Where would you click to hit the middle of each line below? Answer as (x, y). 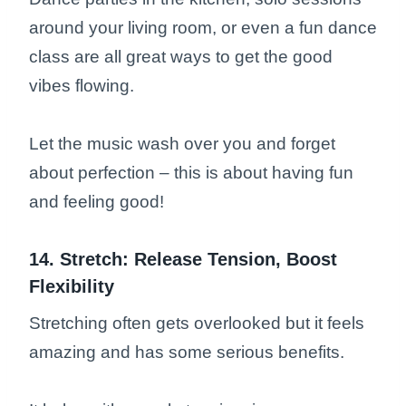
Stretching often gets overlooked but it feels (197, 324)
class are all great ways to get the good (181, 57)
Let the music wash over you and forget (182, 144)
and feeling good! (97, 202)
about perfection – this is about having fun (191, 173)
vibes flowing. (84, 86)
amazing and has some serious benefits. (189, 353)
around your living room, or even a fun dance (203, 28)
